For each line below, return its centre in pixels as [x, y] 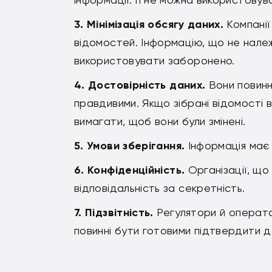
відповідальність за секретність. [160, 188]
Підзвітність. [121, 213]
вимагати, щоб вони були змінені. [160, 121]
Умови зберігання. [138, 146]
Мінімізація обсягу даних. [155, 25]
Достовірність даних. [148, 85]
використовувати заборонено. [155, 61]
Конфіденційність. [138, 170]
